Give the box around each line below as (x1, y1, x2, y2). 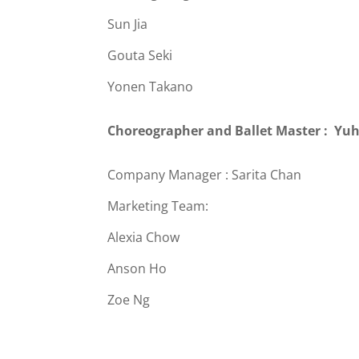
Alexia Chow (107, 228, 180, 247)
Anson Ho (107, 260, 167, 278)
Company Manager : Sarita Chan (107, 166, 302, 184)
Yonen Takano (107, 78, 194, 96)
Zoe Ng (107, 291, 151, 309)
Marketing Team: (107, 197, 212, 216)
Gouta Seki (107, 46, 173, 65)
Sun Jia (107, 15, 148, 34)
